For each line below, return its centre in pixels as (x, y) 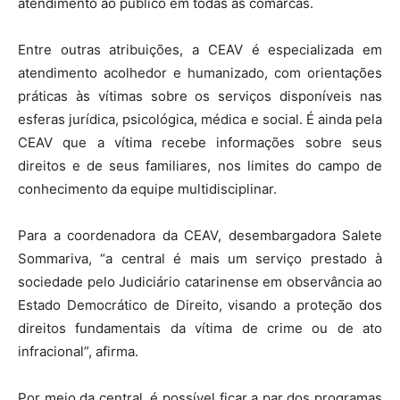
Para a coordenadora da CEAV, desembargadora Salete (200, 235)
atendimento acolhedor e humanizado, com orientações (200, 73)
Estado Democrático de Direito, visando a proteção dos (200, 305)
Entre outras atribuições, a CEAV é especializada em (200, 50)
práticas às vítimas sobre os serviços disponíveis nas (200, 96)
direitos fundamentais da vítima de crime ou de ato (200, 328)
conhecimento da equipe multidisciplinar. (147, 189)
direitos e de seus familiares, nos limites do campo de (200, 166)
